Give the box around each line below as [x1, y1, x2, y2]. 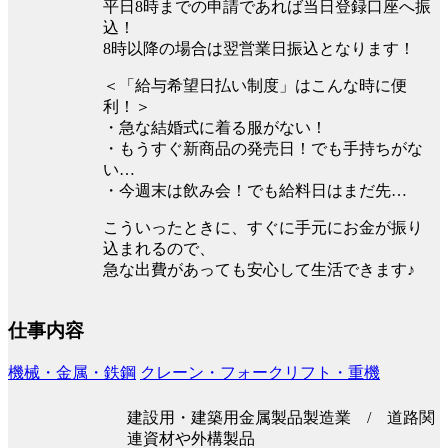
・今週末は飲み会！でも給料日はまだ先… [103, 181, 407, 199]
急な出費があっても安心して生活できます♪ [103, 260, 415, 278]
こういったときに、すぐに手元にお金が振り [103, 218, 423, 236]
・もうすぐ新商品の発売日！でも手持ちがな [103, 139, 423, 157]
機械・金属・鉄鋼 [8, 363, 136, 381]
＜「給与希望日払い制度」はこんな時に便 [103, 76, 407, 94]
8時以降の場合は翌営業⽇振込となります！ [103, 39, 415, 57]
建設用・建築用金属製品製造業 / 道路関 [127, 408, 435, 426]
